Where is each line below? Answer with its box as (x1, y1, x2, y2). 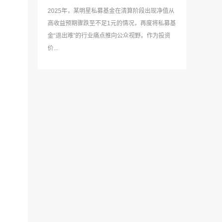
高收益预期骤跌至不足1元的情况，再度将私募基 (48, 20, 176, 27)
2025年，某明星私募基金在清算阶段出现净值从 (48, 7, 174, 15)
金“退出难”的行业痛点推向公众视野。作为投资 (48, 32, 170, 40)
